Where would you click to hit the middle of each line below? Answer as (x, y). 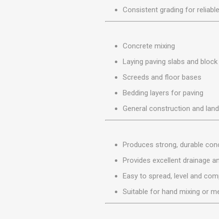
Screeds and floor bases (162, 77)
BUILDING (189, 17)
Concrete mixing (149, 46)
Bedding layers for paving (163, 93)
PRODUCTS (188, 26)
